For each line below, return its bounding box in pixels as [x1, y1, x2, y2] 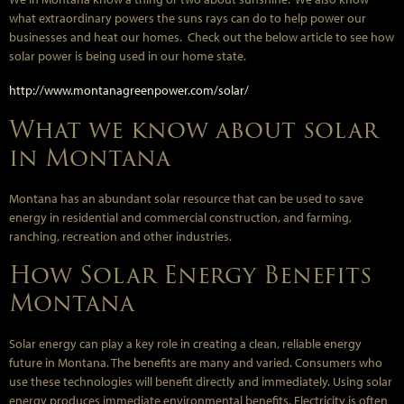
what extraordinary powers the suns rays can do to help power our [9, 10, 366, 26]
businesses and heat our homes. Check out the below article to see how [9, 29, 394, 45]
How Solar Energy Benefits [9, 256, 372, 294]
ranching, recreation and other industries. [9, 227, 232, 244]
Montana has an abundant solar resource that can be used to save [9, 189, 363, 207]
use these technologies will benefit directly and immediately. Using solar [9, 373, 392, 390]
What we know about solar [9, 110, 378, 148]
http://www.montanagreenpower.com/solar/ [9, 81, 249, 98]
